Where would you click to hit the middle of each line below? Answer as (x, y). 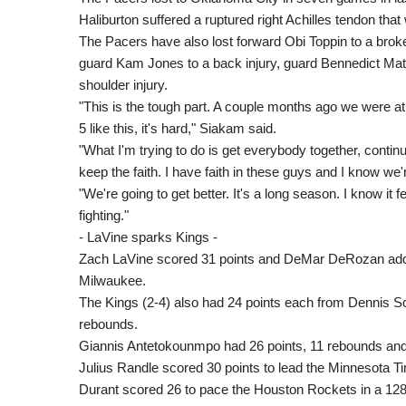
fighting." (104, 215)
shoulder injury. (123, 84)
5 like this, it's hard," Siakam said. (178, 128)
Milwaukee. (112, 280)
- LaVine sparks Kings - (148, 237)
